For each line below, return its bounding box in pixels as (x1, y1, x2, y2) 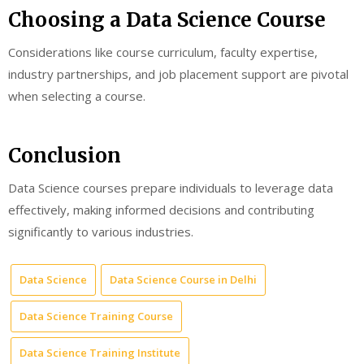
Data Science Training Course (19, 308, 173, 323)
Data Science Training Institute (19, 344, 180, 360)
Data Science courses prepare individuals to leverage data (8, 180, 333, 197)
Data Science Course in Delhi (110, 271, 257, 287)
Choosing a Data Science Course (8, 6, 326, 32)
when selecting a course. (8, 87, 145, 104)
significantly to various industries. (8, 223, 193, 240)
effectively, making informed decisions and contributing (8, 201, 314, 219)
